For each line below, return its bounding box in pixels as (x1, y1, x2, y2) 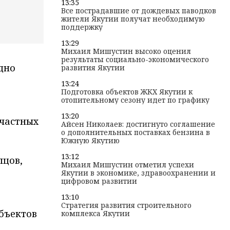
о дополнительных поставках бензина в (61, 127, 210, 137)
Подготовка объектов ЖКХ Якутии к (61, 87, 193, 97)
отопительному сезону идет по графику (61, 95, 209, 105)
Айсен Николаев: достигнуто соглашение (61, 119, 215, 129)
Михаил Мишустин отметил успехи (61, 160, 194, 169)
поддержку (61, 22, 103, 32)
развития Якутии (61, 63, 125, 72)
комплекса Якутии (61, 208, 130, 218)
